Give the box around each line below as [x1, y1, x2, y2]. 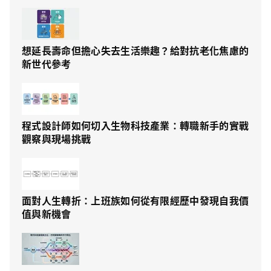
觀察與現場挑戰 [22, 131, 91, 146]
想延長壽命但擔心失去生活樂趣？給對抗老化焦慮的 [22, 43, 249, 58]
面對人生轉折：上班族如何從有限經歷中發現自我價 [22, 193, 249, 208]
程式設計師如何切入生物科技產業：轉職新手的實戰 [22, 118, 249, 133]
